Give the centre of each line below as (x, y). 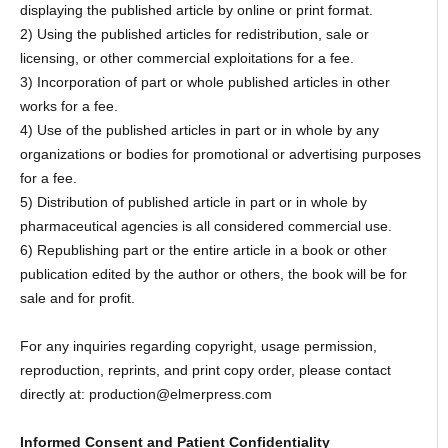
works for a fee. (68, 106)
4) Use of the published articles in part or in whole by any (199, 130)
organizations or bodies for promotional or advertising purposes (220, 154)
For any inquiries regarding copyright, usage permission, (198, 346)
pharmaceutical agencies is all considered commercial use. (205, 226)
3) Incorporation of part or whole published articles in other (204, 82)
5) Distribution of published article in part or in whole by (193, 202)
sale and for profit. (77, 298)
